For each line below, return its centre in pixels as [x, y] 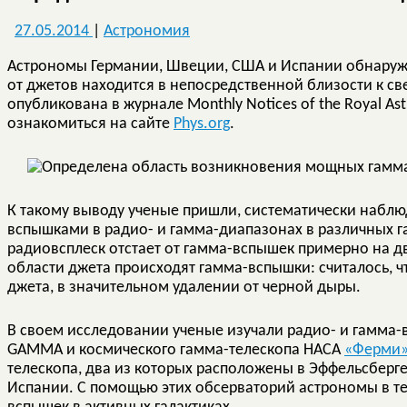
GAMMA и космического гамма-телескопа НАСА [176, 350]
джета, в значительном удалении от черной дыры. [184, 287]
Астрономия [147, 31]
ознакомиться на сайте [90, 124]
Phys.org [202, 124]
